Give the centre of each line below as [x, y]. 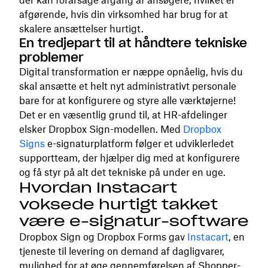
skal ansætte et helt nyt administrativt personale [128, 86]
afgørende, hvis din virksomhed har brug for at [124, 14]
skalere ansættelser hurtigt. [81, 29]
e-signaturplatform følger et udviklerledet [139, 144]
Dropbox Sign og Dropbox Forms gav [103, 237]
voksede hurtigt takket [118, 204]
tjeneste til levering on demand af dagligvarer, [122, 251]
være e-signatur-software [134, 221]
